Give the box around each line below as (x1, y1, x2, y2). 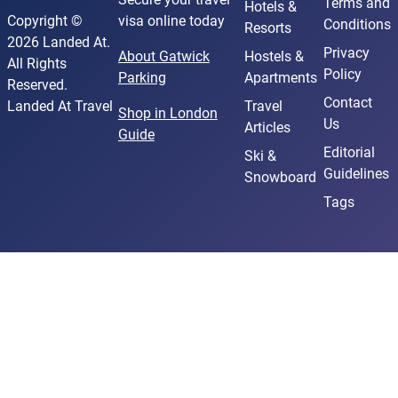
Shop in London (117, 105, 218, 122)
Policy (323, 66, 362, 83)
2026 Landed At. (7, 34, 110, 51)
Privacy (323, 44, 370, 61)
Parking (117, 69, 166, 86)
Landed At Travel (7, 98, 113, 115)
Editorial (323, 144, 375, 161)
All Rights (7, 55, 67, 72)
